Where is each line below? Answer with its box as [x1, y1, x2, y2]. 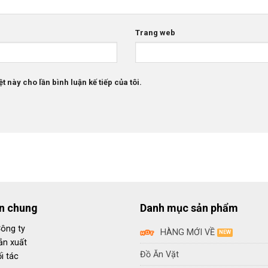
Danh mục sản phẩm [139, 201, 238, 214]
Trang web [135, 28, 175, 37]
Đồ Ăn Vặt [139, 249, 179, 260]
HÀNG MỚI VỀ [160, 227, 215, 237]
